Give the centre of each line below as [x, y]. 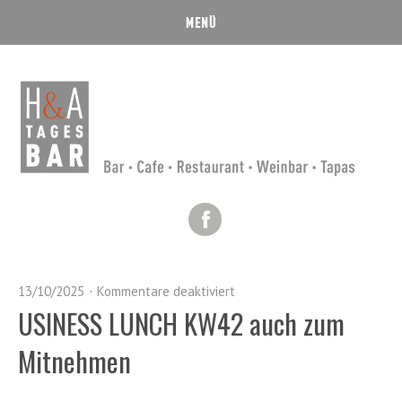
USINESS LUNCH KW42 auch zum [181, 323]
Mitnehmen [74, 361]
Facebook [253, 216]
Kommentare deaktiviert [166, 291]
